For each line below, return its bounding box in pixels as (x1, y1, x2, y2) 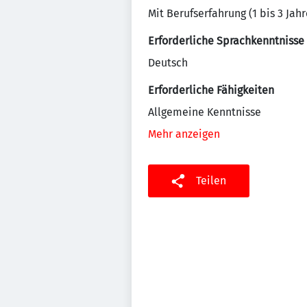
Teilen (196, 174, 226, 187)
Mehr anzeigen (148, 127, 220, 140)
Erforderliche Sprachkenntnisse (148, 34, 304, 47)
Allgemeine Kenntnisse (148, 106, 261, 119)
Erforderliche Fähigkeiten (148, 84, 274, 97)
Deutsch (148, 56, 188, 69)
